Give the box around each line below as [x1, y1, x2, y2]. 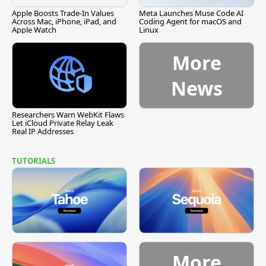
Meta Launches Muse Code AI [139, 8, 243, 19]
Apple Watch [12, 24, 56, 36]
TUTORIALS [12, 155, 55, 166]
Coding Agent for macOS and [139, 16, 242, 27]
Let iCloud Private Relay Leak [12, 117, 113, 128]
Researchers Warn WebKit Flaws [12, 109, 124, 120]
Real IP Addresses [12, 125, 74, 137]
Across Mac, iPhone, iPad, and [12, 16, 116, 27]
